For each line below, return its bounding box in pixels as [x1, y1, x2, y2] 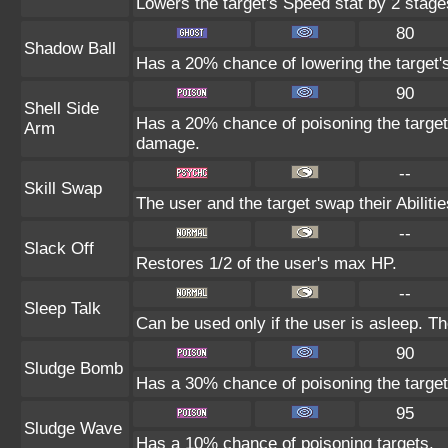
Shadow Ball [24, 39, 116, 58]
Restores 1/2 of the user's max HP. [136, 254, 397, 273]
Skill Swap [24, 179, 102, 198]
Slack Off [24, 239, 94, 258]
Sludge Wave [24, 419, 122, 438]
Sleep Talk [24, 299, 101, 318]
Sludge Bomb [24, 359, 123, 378]
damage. [136, 134, 200, 153]
